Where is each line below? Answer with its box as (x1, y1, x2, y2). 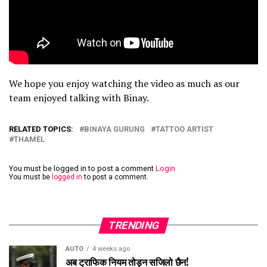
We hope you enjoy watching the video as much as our (9, 76, 240, 90)
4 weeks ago (92, 244, 130, 253)
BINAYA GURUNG (84, 124, 145, 133)
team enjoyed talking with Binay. (9, 91, 149, 104)
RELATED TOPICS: (9, 124, 73, 133)
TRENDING (106, 219, 161, 231)
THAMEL (14, 134, 45, 144)
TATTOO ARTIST (156, 124, 213, 133)
